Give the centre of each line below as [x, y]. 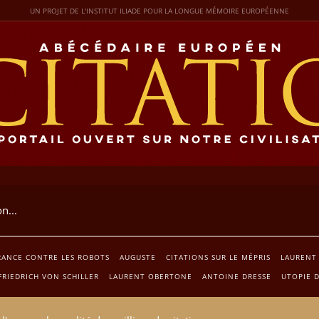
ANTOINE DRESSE [236, 276]
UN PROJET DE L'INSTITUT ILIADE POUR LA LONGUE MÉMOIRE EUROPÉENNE [159, 11]
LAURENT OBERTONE [150, 276]
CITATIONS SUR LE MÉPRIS [218, 257]
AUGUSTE [137, 257]
